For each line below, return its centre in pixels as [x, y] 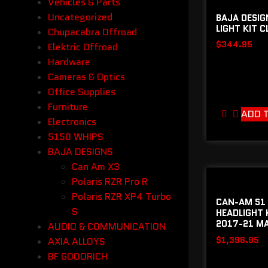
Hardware [69, 62]
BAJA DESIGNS [80, 152]
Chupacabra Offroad [92, 32]
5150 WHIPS [76, 137]
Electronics [72, 122]
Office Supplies [82, 92]
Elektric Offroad [83, 47]
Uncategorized [80, 17]
